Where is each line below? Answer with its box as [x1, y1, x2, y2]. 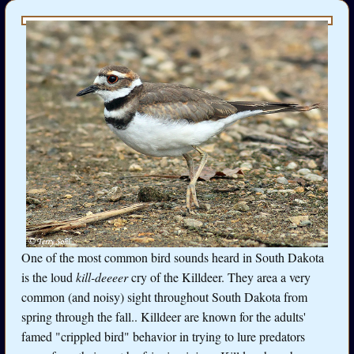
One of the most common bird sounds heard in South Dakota [21, 249, 324, 266]
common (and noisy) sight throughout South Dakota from [21, 288, 307, 306]
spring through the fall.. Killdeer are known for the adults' [21, 308, 306, 326]
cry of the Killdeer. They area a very [128, 269, 311, 286]
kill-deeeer [76, 269, 128, 286]
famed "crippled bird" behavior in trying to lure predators [21, 328, 305, 345]
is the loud [21, 269, 76, 286]
